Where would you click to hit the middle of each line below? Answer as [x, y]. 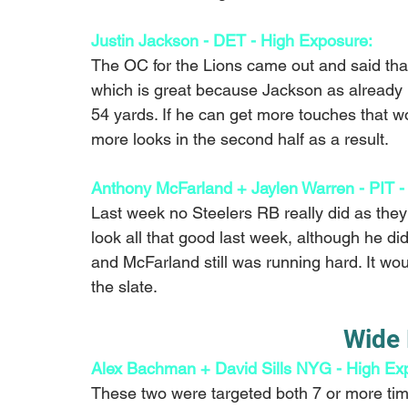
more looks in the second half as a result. [240, 138]
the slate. [124, 286]
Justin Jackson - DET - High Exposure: [234, 40]
